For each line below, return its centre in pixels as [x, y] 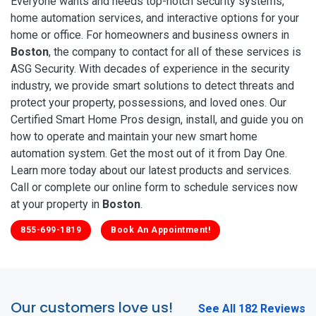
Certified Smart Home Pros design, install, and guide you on [157, 119]
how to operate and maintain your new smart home [134, 136]
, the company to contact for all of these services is [175, 51]
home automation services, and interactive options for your [155, 18]
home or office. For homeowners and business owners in [150, 35]
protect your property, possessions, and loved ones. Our [148, 102]
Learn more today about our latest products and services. [151, 170]
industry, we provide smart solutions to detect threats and [152, 85]
